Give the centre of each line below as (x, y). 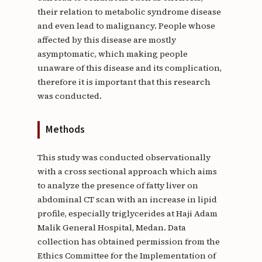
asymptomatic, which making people (112, 54)
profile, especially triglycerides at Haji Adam (127, 213)
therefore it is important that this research (124, 82)
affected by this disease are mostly (106, 39)
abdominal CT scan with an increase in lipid (127, 199)
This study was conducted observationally (124, 157)
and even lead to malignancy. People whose (126, 25)
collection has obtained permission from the (128, 241)
